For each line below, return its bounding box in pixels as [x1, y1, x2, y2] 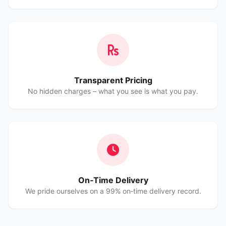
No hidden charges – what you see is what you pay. [28, 87, 198, 95]
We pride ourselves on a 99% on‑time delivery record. [25, 187, 201, 195]
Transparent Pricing [74, 75, 152, 85]
